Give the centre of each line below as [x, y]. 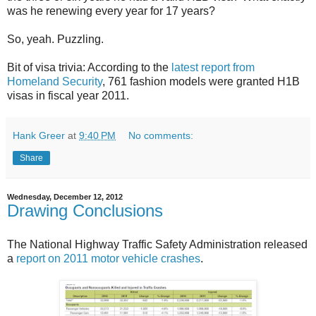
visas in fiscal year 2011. [68, 96]
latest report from [213, 68]
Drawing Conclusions [85, 211]
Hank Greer [39, 136]
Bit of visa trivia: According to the [89, 68]
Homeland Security [55, 82]
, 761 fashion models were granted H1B [201, 82]
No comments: [161, 136]
